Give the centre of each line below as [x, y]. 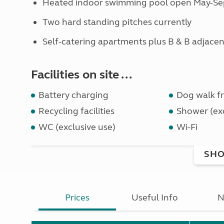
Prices [77, 197]
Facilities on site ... [81, 75]
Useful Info [155, 197]
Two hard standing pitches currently [117, 22]
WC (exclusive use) [77, 127]
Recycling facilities [76, 111]
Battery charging [73, 95]
